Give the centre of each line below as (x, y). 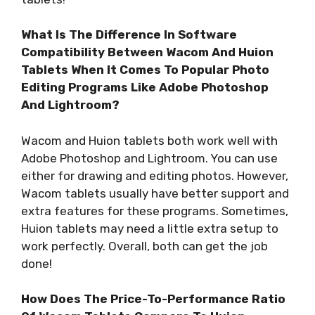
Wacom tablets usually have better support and (155, 193)
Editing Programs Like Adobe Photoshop (145, 88)
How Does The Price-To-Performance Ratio (153, 299)
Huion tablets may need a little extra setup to (150, 228)
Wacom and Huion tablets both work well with (149, 140)
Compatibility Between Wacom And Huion (147, 52)
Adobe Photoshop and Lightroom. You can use (149, 158)
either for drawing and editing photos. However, (155, 175)
